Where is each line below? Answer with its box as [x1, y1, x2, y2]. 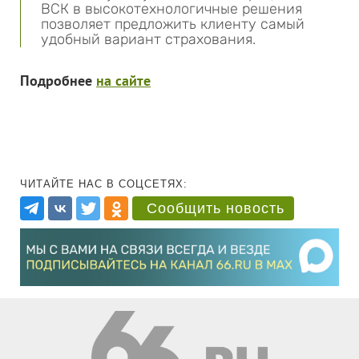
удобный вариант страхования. [41, 30, 256, 48]
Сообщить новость [147, 200, 284, 216]
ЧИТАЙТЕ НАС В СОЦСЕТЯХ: [20, 178, 188, 190]
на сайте [96, 71, 151, 90]
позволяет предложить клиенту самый [41, 15, 305, 33]
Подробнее [20, 71, 96, 90]
